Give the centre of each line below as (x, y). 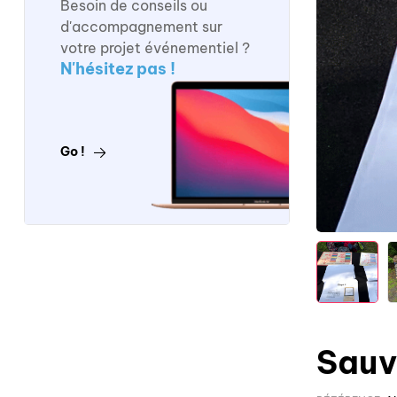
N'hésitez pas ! (118, 69)
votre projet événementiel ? (155, 48)
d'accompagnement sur (141, 27)
